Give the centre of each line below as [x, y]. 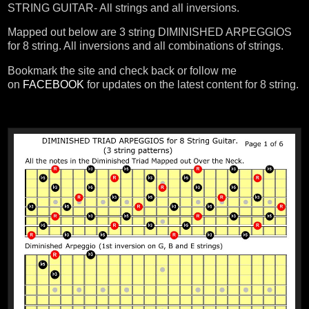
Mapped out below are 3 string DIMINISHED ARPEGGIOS [150, 32]
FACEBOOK [53, 85]
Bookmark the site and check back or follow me [122, 71]
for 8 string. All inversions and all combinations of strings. [146, 46]
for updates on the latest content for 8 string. [191, 85]
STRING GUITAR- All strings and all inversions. [123, 8]
